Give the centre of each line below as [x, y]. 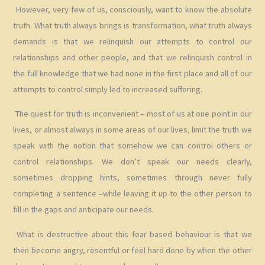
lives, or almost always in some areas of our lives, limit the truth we [132, 130]
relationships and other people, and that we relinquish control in [132, 57]
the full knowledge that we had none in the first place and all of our [132, 73]
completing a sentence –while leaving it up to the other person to [132, 194]
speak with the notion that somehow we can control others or [132, 146]
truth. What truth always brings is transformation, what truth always [132, 25]
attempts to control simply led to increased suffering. [108, 89]
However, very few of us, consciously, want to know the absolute [132, 9]
